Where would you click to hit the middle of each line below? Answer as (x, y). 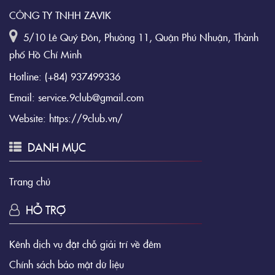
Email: (24, 97)
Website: (28, 118)
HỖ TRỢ (46, 210)
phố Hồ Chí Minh (45, 54)
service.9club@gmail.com (91, 97)
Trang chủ (30, 181)
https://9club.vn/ (86, 118)
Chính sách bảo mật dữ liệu (67, 264)
